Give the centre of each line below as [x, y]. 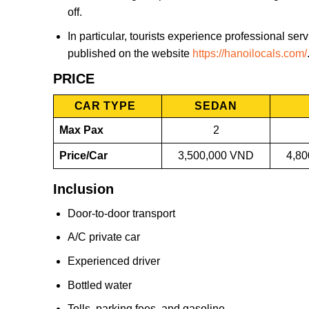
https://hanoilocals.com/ [249, 53]
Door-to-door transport [121, 213]
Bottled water [99, 285]
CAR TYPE [105, 106]
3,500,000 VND [216, 155]
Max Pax [81, 130]
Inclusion [83, 189]
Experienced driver [113, 261]
